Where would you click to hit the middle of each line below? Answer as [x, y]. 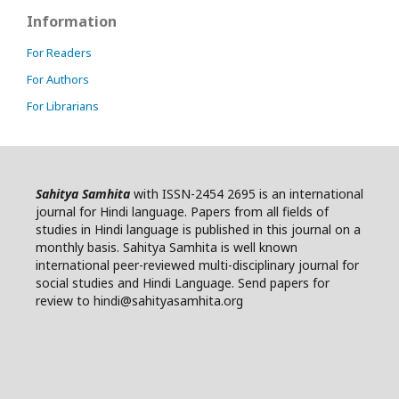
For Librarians [63, 106]
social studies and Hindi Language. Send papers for [183, 283]
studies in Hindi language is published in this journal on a [198, 230]
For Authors [58, 80]
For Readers [59, 53]
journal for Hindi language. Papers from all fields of [182, 212]
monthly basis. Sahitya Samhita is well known [167, 248]
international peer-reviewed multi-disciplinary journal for [197, 265]
